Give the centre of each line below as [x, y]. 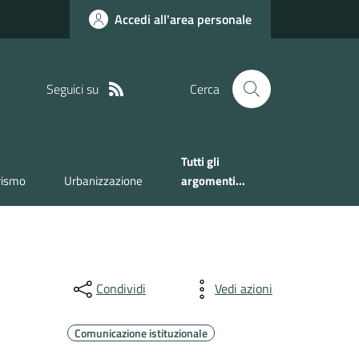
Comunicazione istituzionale [141, 333]
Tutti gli [201, 162]
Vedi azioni [243, 289]
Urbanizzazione [104, 181]
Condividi [121, 289]
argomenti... [214, 181]
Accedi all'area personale [183, 19]
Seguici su [72, 89]
